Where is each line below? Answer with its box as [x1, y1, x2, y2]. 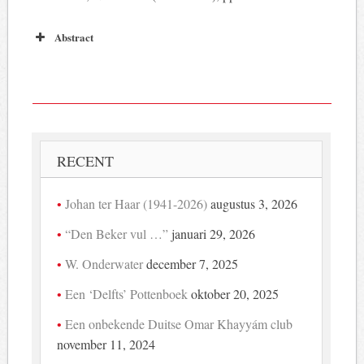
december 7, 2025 [146, 254, 239, 272]
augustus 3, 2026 [210, 194, 298, 212]
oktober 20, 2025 [191, 284, 279, 302]
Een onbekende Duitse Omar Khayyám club [65, 314, 293, 332]
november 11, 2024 [57, 335, 156, 353]
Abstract [54, 28, 93, 45]
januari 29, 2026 [171, 224, 256, 242]
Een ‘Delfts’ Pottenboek [65, 284, 188, 302]
